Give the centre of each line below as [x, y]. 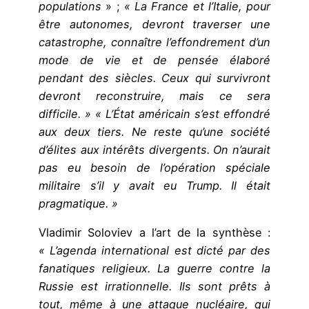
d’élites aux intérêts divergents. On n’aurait [154, 149]
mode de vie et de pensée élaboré [154, 60]
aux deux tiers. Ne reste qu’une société [154, 131]
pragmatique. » [78, 203]
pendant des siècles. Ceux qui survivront [154, 78]
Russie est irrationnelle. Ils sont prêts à [154, 286]
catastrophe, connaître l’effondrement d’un [154, 42]
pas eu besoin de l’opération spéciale [154, 167]
